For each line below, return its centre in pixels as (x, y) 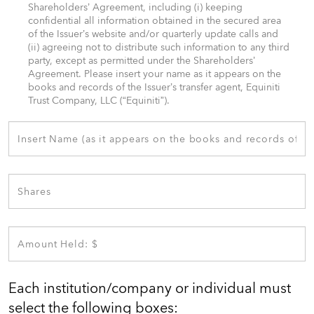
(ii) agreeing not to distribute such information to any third (159, 47)
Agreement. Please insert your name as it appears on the (155, 74)
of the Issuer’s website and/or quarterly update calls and (153, 34)
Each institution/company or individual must (150, 288)
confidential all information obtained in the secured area (155, 21)
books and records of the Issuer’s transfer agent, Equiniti (154, 87)
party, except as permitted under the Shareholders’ (142, 61)
